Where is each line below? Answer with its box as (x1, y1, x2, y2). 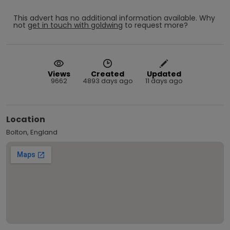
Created (91, 68, 124, 79)
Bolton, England (6, 127, 57, 137)
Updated (146, 68, 181, 79)
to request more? (125, 20, 188, 30)
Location (6, 113, 45, 125)
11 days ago (145, 75, 183, 86)
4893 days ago (82, 75, 133, 86)
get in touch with (28, 20, 89, 30)
